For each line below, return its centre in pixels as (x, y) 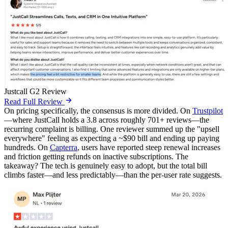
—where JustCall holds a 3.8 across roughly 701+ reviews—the (107, 120)
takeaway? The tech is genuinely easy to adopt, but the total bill (106, 166)
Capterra (64, 148)
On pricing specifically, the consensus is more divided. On (98, 111)
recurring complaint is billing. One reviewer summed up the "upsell (112, 129)
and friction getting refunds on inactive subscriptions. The (96, 157)
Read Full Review (33, 102)
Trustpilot (208, 111)
